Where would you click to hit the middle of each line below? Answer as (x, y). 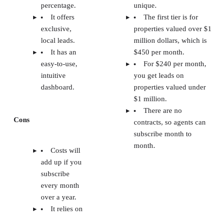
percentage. (58, 5)
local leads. (58, 40)
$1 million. (150, 99)
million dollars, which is (170, 40)
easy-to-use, (59, 64)
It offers (63, 17)
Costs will (65, 150)
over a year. (59, 197)
